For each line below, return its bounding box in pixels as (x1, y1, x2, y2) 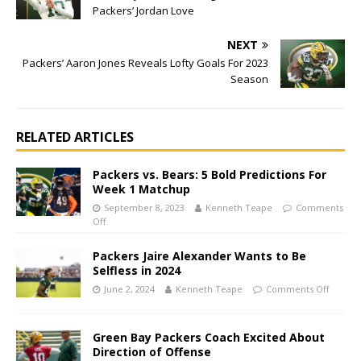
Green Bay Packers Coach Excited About (93, 330, 325, 346)
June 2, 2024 (104, 283, 155, 296)
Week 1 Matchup (93, 181, 190, 197)
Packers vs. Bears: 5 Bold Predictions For (93, 167, 326, 183)
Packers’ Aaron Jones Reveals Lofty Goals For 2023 (23, 56, 268, 71)
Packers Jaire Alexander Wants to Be (93, 248, 306, 264)
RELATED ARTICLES (16, 128, 134, 147)
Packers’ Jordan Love (93, 3, 194, 19)
